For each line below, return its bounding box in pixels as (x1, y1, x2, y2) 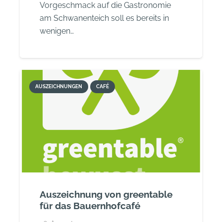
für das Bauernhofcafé (40, 200, 141, 211)
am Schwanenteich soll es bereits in (40, 13, 169, 23)
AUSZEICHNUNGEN (35, 84, 83, 89)
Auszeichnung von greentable (40, 188, 173, 200)
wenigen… (40, 26, 74, 36)
